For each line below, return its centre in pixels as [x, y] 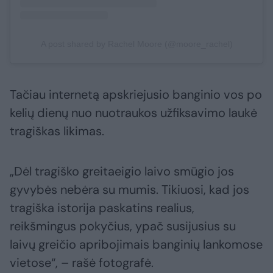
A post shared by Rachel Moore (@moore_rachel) [136, 44]
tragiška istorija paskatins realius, [102, 208]
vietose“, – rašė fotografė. [82, 263]
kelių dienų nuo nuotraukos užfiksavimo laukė [133, 113]
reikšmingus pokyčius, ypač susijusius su [123, 226]
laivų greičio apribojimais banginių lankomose [136, 245]
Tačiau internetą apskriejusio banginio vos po [136, 95]
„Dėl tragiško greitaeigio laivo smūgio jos [122, 172]
